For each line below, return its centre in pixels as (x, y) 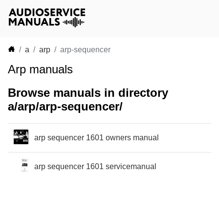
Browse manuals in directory (88, 92)
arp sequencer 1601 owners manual (97, 137)
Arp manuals (40, 69)
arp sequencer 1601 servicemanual (95, 166)
